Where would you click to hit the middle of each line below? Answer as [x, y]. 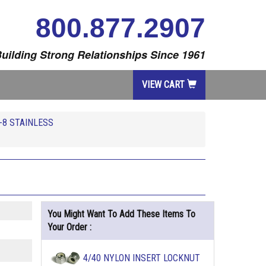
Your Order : [69, 227]
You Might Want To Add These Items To [121, 214]
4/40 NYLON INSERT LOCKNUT [141, 258]
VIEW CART [164, 85]
